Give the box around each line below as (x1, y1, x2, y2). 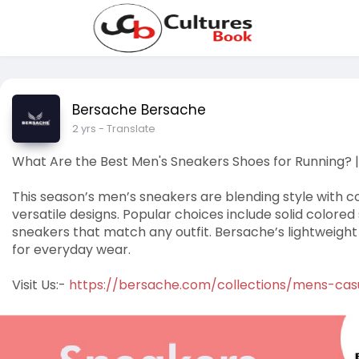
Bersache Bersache (72, 100, 206, 119)
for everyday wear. (12, 240, 131, 259)
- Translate (99, 121, 155, 136)
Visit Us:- (12, 276, 69, 294)
